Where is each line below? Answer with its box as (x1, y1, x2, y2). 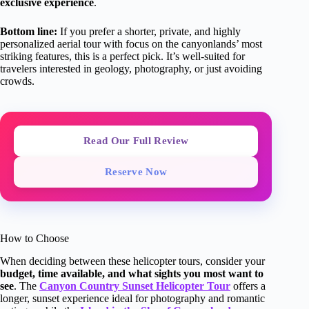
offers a (230, 279, 266, 292)
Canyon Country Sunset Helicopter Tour (39, 279, 230, 292)
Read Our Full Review (83, 134, 189, 146)
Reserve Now (104, 166, 168, 177)
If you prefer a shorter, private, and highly (57, 25, 241, 37)
